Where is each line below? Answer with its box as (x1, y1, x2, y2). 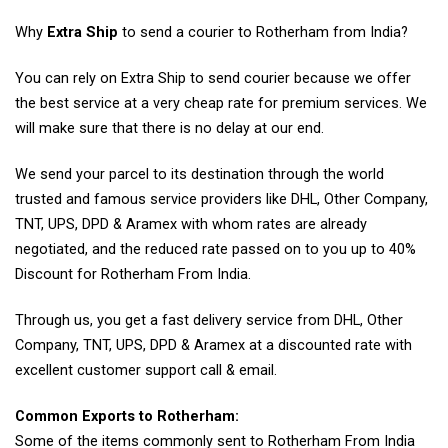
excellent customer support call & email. (15, 362, 277, 380)
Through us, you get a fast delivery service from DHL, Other (15, 312, 403, 330)
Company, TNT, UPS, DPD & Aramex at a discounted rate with (15, 337, 412, 355)
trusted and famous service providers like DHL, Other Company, (15, 191, 428, 209)
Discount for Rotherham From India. (15, 266, 251, 284)
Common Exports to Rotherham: (15, 408, 239, 426)
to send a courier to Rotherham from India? (118, 24, 408, 42)
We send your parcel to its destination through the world (15, 166, 384, 184)
